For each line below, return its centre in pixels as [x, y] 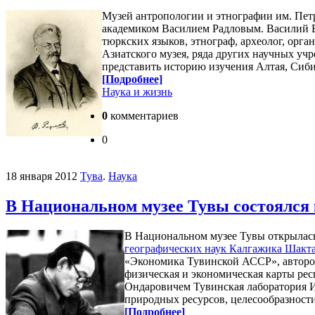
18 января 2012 [41, 176]
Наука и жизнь [137, 91]
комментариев [143, 115]
